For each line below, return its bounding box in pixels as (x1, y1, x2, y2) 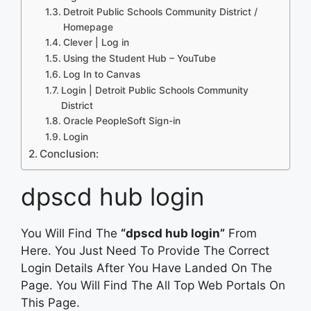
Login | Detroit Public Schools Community (60, 84, 249, 96)
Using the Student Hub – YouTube (62, 52, 216, 64)
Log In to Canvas (62, 68, 140, 80)
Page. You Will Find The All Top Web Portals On (21, 278, 285, 292)
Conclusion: (40, 146, 99, 160)
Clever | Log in (62, 36, 129, 48)
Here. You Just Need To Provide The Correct (21, 243, 269, 258)
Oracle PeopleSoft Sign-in (62, 115, 180, 126)
